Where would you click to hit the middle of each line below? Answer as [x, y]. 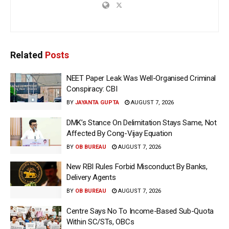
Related [27, 55]
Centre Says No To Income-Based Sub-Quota [140, 211]
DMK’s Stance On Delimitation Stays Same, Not [142, 122]
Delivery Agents [91, 178]
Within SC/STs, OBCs [100, 222]
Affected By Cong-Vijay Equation [119, 133]
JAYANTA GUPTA [97, 103]
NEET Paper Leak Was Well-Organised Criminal [141, 78]
